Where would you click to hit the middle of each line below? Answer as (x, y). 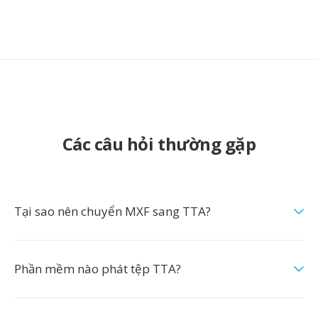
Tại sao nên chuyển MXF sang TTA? (113, 211)
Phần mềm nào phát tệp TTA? (98, 269)
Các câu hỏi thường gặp (159, 144)
